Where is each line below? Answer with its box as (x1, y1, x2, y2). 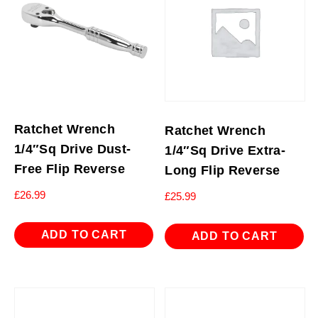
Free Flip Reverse (14, 162, 126, 177)
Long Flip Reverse (165, 163, 280, 178)
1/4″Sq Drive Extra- (165, 143, 286, 158)
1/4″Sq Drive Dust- (14, 142, 131, 157)
